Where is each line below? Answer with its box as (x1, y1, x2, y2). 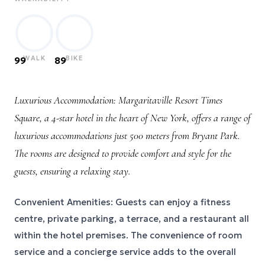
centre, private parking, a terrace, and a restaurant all (14, 213, 249, 224)
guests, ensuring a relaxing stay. (14, 164, 131, 177)
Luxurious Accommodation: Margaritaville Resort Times (14, 93, 222, 106)
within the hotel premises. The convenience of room (14, 230, 242, 241)
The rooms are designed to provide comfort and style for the (14, 147, 231, 160)
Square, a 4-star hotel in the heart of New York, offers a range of (14, 111, 251, 124)
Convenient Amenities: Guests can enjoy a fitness (14, 196, 231, 208)
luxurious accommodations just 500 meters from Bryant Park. (14, 129, 240, 142)
